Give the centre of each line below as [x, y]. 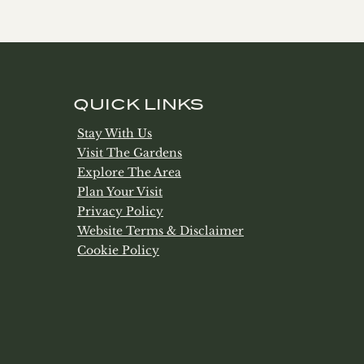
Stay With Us [115, 133]
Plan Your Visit [120, 192]
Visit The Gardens [130, 153]
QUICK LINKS [139, 104]
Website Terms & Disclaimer [161, 231]
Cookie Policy [119, 250]
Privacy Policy [121, 211]
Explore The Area [130, 172]
